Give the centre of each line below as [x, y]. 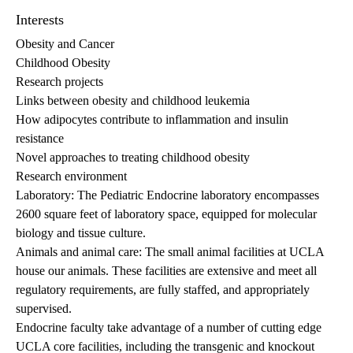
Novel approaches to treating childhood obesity [133, 158]
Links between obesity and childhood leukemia [133, 101]
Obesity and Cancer [65, 44]
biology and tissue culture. [81, 233]
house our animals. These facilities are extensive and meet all [166, 271]
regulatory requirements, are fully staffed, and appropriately [163, 290]
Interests [40, 20]
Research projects [59, 82]
